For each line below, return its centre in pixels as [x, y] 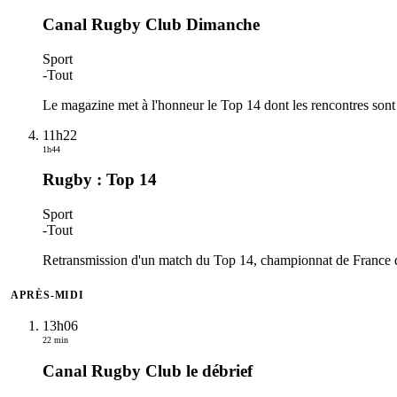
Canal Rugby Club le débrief [148, 370]
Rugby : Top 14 [100, 180]
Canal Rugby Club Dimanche [151, 25]
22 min [55, 340]
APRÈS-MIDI [48, 296]
